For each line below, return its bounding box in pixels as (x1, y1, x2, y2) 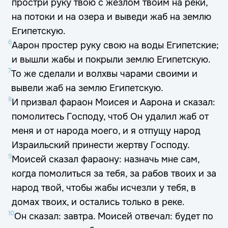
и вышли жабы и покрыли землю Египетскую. (12, 54, 211, 65)
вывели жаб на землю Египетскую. (11, 82, 163, 94)
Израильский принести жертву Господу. (12, 139, 190, 151)
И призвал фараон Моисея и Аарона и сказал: (12, 97, 215, 108)
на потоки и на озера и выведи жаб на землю (12, 11, 211, 22)
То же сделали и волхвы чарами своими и (11, 68, 197, 79)
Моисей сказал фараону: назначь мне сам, (12, 154, 199, 165)
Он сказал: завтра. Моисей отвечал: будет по (14, 211, 213, 222)
